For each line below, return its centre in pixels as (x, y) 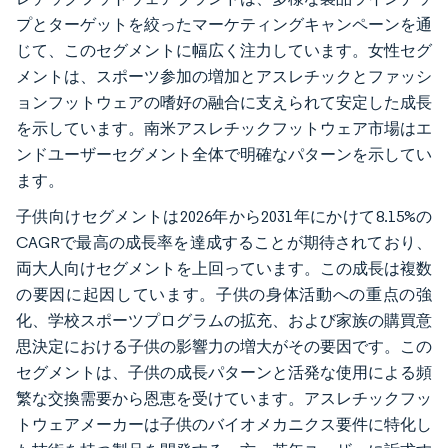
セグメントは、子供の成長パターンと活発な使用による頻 (224, 372)
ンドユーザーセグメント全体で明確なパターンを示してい (224, 154)
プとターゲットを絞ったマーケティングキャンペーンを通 (224, 24)
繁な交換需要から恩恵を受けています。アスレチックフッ (224, 398)
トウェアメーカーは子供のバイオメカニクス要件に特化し (224, 424)
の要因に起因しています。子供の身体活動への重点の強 (224, 294)
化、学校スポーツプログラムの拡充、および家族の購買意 (224, 320)
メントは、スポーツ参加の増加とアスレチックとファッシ (224, 76)
